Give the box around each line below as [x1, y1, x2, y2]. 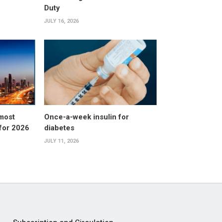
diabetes [44, 123, 74, 132]
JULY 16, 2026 [44, 18, 79, 25]
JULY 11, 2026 [44, 137, 79, 144]
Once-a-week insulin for [44, 112, 129, 121]
